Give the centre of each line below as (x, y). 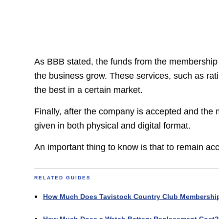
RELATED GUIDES (63, 178)
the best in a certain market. (89, 90)
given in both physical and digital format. (113, 125)
